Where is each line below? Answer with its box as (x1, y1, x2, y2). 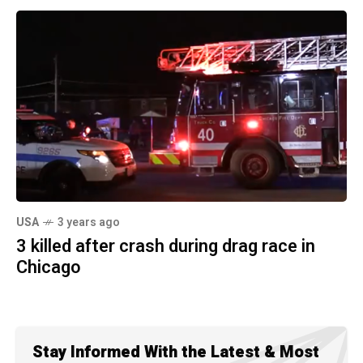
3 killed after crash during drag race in (16, 233, 315, 260)
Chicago (16, 254, 81, 281)
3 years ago (58, 214, 120, 232)
